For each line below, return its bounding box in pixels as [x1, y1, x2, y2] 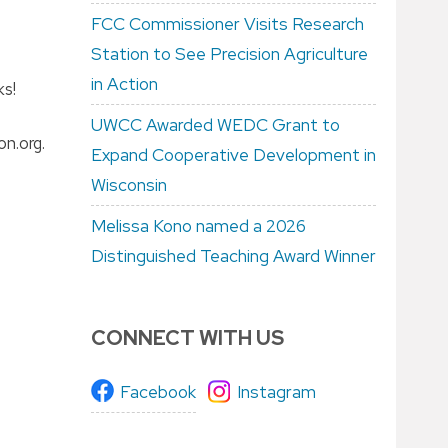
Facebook [120, 381, 196, 403]
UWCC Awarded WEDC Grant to [91, 114, 340, 136]
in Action [91, 73, 158, 95]
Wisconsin [91, 174, 167, 196]
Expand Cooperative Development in [91, 144, 376, 166]
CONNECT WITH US [91, 323, 284, 351]
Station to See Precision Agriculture [91, 43, 368, 65]
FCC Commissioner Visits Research [91, 13, 364, 35]
